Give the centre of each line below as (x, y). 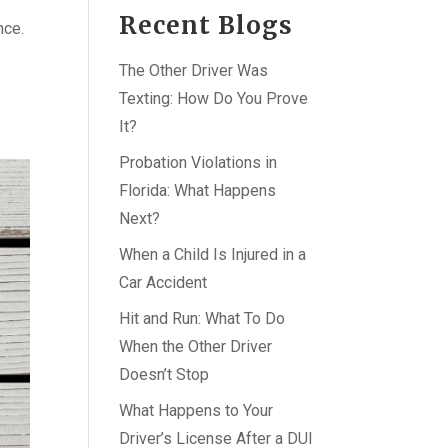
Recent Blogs (206, 25)
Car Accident (163, 282)
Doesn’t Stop (164, 374)
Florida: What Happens (198, 190)
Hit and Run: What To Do (202, 318)
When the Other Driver (196, 346)
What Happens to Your (196, 410)
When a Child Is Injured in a (213, 254)
